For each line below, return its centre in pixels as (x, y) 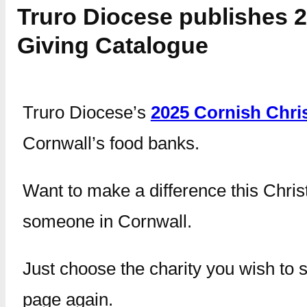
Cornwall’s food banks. (111, 144)
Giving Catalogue (112, 46)
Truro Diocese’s (86, 113)
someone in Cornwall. (107, 222)
